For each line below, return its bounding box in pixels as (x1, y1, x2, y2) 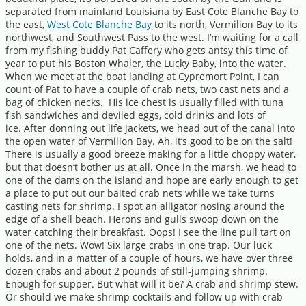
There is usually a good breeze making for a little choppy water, (5, 148, 296, 161)
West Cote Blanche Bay (47, 18, 152, 31)
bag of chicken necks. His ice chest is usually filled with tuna (5, 96, 283, 109)
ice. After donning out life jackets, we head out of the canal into (5, 122, 295, 135)
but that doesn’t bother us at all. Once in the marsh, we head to (5, 161, 296, 173)
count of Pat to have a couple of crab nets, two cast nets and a (5, 83, 289, 96)
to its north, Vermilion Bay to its (152, 18, 298, 31)
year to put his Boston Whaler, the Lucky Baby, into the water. (5, 57, 289, 70)
